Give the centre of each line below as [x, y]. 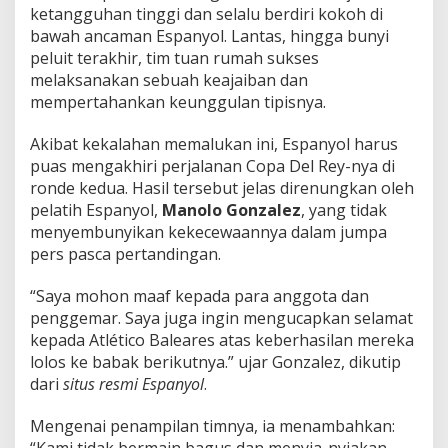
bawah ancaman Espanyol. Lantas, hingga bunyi [209, 35]
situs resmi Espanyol [133, 383]
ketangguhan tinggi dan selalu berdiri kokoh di [206, 13]
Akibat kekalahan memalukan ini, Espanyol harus [214, 143]
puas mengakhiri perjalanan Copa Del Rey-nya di [212, 165]
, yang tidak [344, 209]
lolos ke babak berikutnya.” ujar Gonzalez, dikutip [215, 361]
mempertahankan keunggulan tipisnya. [178, 101]
